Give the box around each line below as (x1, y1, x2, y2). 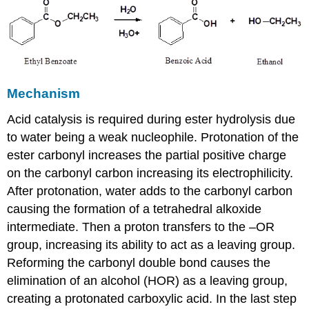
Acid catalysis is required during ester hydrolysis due (7, 112, 296, 126)
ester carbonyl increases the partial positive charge (7, 148, 287, 162)
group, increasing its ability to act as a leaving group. (7, 237, 296, 252)
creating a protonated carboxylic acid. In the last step (7, 291, 297, 306)
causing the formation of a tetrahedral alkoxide (7, 201, 262, 216)
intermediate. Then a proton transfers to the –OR (7, 219, 275, 234)
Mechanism (7, 86, 81, 101)
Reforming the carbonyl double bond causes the (7, 255, 271, 270)
